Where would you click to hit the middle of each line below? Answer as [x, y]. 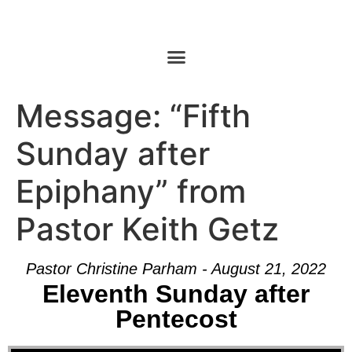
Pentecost [176, 319]
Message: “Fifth [133, 115]
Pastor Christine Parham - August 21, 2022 [176, 268]
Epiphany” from [131, 191]
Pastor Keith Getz [147, 229]
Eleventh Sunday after [176, 293]
